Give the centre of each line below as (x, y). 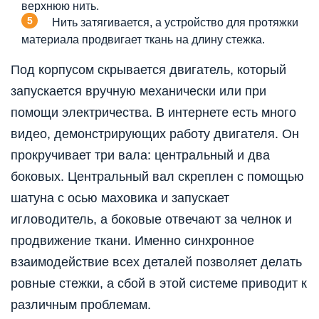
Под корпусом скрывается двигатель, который (148, 69)
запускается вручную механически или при (138, 91)
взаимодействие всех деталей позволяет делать (156, 262)
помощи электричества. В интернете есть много (153, 112)
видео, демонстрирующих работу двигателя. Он (155, 134)
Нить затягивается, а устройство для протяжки (175, 22)
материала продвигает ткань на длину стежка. (143, 39)
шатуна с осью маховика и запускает (120, 198)
